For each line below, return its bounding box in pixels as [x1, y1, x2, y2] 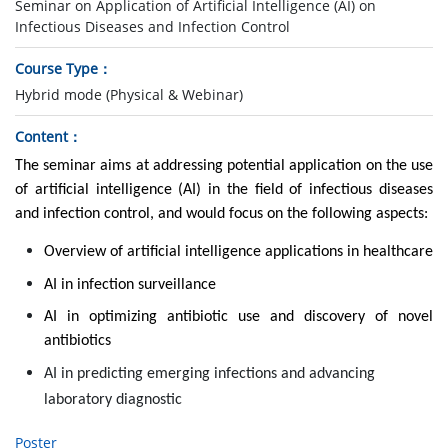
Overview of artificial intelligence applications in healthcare [43, 243, 433, 260]
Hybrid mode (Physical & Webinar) [15, 84, 243, 104]
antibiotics [43, 333, 111, 350]
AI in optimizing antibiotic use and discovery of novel [43, 309, 433, 326]
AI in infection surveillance [43, 276, 216, 293]
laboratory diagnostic [43, 391, 182, 408]
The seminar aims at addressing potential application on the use [15, 157, 433, 174]
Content [15, 126, 68, 146]
